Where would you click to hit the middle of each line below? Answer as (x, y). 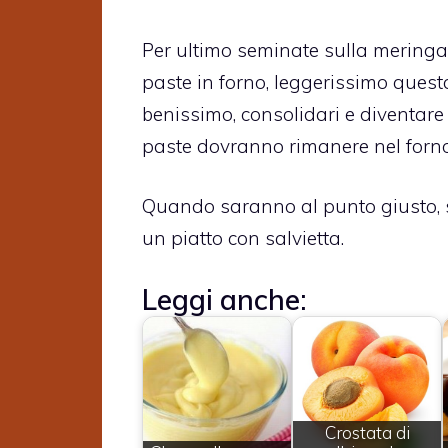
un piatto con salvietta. (243, 238)
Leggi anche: (224, 299)
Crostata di (367, 433)
